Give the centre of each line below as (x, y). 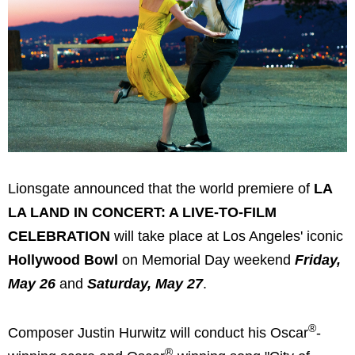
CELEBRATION (61, 237)
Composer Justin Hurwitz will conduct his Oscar (158, 332)
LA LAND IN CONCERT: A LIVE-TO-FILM (142, 213)
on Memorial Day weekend (208, 260)
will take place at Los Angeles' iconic (229, 237)
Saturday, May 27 (145, 284)
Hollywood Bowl (65, 260)
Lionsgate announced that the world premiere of (159, 189)
